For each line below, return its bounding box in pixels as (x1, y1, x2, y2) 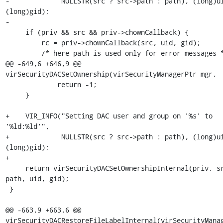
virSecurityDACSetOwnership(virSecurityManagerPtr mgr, (5, 69, 217, 79)
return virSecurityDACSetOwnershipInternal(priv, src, (5, 163, 25, 173)
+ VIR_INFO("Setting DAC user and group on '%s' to (5, 111, 213, 120)
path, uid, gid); (5, 174, 69, 183)
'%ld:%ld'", (5, 121, 49, 131)
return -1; (5, 80, 57, 89)
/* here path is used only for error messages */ (5, 48, 41, 58)
